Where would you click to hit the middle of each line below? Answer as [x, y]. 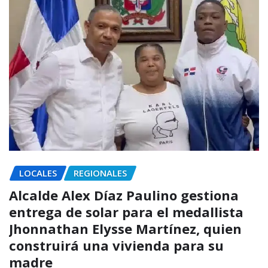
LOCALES [38, 173]
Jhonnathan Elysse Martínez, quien [125, 229]
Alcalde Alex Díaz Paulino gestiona [124, 195]
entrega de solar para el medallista [126, 212]
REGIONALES [100, 173]
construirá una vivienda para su [116, 246]
